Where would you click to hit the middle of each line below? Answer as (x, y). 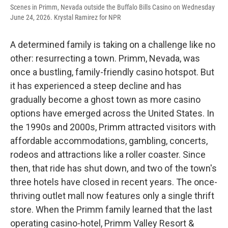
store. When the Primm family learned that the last (111, 209)
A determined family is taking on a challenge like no (113, 44)
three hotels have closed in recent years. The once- (114, 182)
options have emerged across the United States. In (112, 113)
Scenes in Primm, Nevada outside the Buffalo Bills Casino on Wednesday (112, 7)
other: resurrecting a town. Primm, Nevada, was (105, 58)
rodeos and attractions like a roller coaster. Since (108, 154)
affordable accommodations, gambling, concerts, (109, 140)
